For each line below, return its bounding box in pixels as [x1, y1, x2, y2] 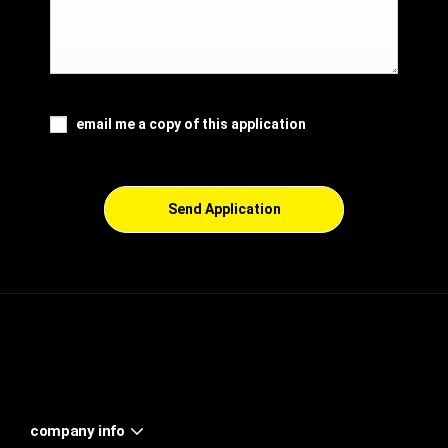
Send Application [167, 200, 281, 217]
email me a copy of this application [76, 115, 306, 132]
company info [30, 421, 125, 440]
